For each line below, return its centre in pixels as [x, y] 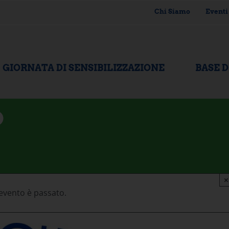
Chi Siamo [172, 11]
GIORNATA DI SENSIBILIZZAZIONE [84, 68]
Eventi [216, 11]
